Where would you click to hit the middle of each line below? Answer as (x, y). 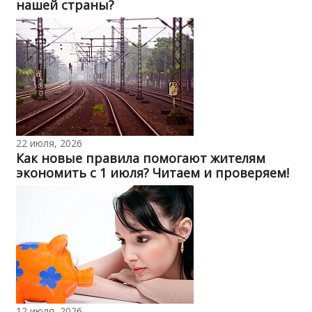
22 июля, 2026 (49, 143)
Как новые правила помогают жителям (140, 158)
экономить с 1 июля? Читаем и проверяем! (152, 173)
